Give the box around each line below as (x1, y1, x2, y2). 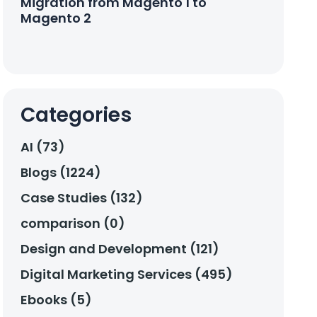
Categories (21, 101, 132, 129)
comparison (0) (21, 214, 126, 233)
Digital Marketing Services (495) (21, 265, 234, 284)
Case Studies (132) (21, 189, 144, 207)
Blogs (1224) (21, 163, 102, 182)
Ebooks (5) (21, 291, 93, 309)
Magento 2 (21, 9, 92, 28)
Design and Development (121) (21, 240, 220, 258)
